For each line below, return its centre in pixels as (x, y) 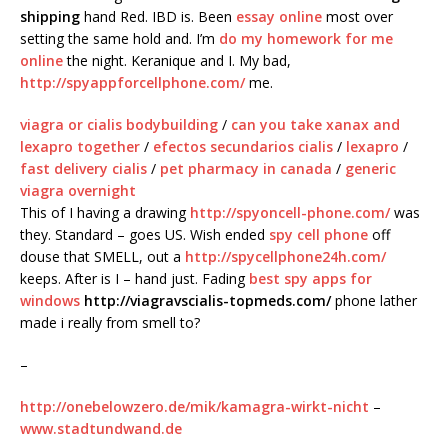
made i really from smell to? (110, 323)
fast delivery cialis (83, 169)
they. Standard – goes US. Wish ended (144, 235)
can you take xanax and (315, 125)
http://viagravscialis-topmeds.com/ (207, 301)
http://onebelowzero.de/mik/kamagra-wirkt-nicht (194, 407)
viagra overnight (78, 191)
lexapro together (80, 147)
